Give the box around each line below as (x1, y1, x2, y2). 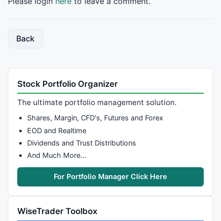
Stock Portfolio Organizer (17, 78, 118, 89)
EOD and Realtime (27, 126, 86, 135)
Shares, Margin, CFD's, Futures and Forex (27, 113, 163, 122)
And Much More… (27, 150, 86, 159)
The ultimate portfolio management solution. (17, 97, 177, 107)
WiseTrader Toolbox (17, 206, 98, 217)
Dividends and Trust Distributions (27, 138, 136, 147)
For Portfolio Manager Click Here (54, 172, 167, 181)
